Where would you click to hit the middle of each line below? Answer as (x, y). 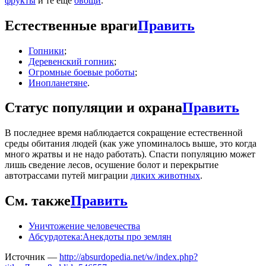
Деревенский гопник (71, 61)
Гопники (46, 50)
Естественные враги (71, 25)
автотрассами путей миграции (68, 176)
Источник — (32, 257)
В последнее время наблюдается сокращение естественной (124, 133)
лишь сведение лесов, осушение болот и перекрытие (112, 165)
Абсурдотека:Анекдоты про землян (100, 237)
